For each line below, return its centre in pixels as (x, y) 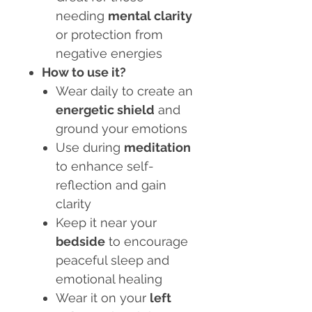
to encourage (147, 242)
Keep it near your (106, 223)
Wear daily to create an (124, 91)
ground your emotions (122, 129)
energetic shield (105, 110)
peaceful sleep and (112, 260)
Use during (90, 148)
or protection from (109, 35)
